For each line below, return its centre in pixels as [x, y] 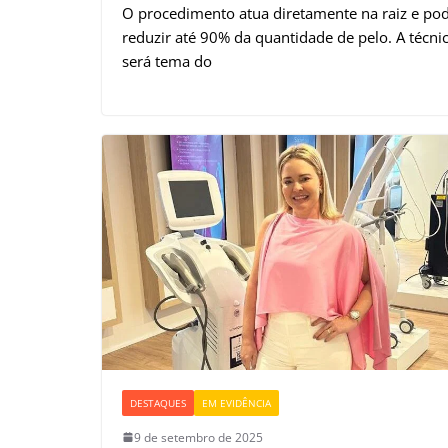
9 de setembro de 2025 [198, 437]
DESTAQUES [158, 402]
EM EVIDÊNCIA [236, 402]
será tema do [167, 60]
